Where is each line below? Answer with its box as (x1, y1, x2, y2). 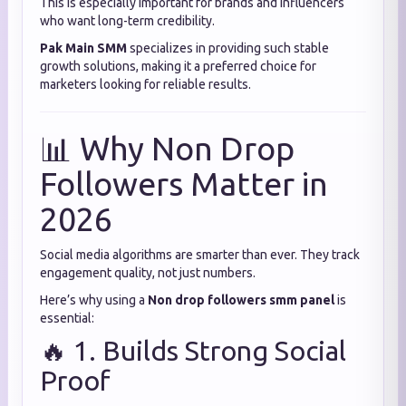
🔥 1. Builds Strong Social (40, 335, 346, 366)
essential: (40, 311, 94, 325)
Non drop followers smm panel (148, 293, 334, 307)
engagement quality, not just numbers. (40, 266, 256, 280)
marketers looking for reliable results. (40, 77, 251, 92)
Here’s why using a (40, 293, 148, 307)
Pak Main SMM (40, 41, 127, 55)
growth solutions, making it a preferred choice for (40, 59, 316, 73)
